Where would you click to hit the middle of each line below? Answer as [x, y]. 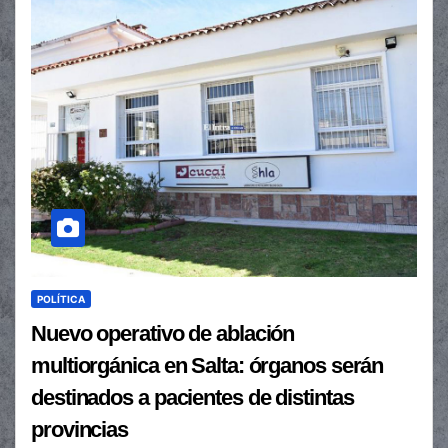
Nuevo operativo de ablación [163, 334]
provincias [79, 430]
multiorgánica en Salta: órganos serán [207, 366]
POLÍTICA [61, 299]
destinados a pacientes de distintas [192, 398]
